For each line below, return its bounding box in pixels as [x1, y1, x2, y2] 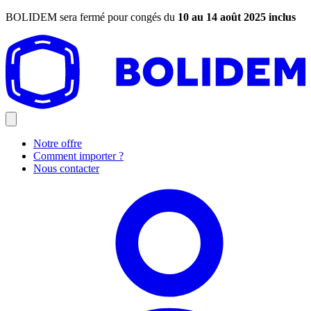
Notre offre [33, 137, 82, 149]
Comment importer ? [33, 149, 124, 162]
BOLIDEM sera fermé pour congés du [6, 11, 178, 23]
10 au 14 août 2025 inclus [178, 11, 296, 23]
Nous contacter [33, 162, 99, 174]
